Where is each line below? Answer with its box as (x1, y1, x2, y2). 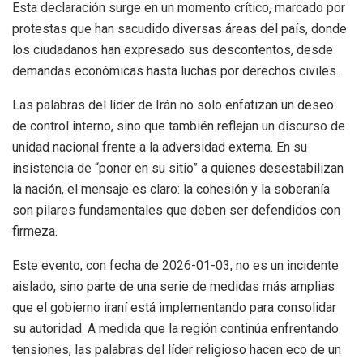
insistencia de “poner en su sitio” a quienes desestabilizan (12, 160, 344, 177)
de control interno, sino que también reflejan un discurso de (12, 118, 345, 135)
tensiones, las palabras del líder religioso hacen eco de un (12, 342, 341, 358)
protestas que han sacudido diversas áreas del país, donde (12, 21, 347, 37)
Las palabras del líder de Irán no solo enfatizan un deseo (12, 97, 334, 113)
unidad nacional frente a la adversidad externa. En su (12, 139, 307, 156)
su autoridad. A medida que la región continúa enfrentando (12, 321, 339, 337)
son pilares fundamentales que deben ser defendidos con (12, 203, 340, 219)
